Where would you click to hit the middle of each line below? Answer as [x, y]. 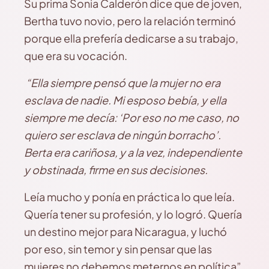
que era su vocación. [76, 56]
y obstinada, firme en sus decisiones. [116, 170]
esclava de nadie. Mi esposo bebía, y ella [125, 100]
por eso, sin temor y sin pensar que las [118, 249]
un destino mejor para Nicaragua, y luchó [125, 231]
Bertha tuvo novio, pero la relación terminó [130, 21]
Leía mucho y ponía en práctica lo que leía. [129, 197]
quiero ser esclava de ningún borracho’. [122, 135]
